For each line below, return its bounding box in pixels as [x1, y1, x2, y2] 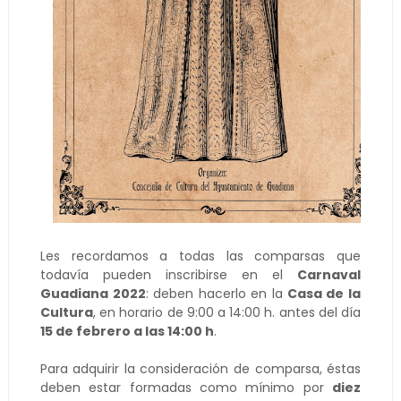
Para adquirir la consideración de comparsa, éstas [39, 360, 362, 378]
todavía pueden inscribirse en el [39, 266, 298, 284]
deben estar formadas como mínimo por [39, 379, 333, 397]
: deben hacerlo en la [145, 285, 284, 303]
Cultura [39, 303, 93, 321]
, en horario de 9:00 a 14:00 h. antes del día [92, 303, 362, 321]
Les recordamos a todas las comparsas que [39, 247, 362, 265]
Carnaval [297, 266, 362, 284]
